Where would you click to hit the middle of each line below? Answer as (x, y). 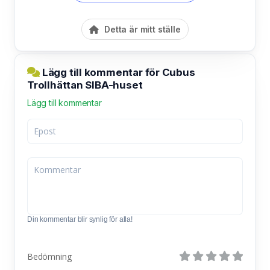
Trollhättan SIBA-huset (85, 85)
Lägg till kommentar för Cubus (118, 72)
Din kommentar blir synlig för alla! (80, 219)
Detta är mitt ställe (141, 29)
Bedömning (49, 256)
